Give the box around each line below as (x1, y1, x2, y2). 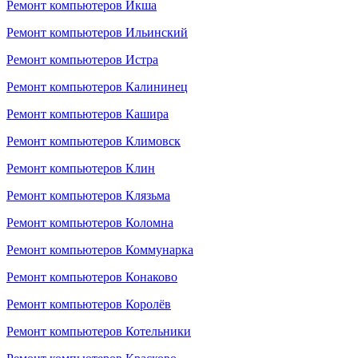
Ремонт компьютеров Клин (6, 161, 155, 175)
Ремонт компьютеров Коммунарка (6, 243, 193, 257)
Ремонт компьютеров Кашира (6, 107, 169, 121)
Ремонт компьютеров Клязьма (6, 189, 170, 202)
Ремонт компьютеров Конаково (6, 270, 177, 284)
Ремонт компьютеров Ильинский (6, 26, 188, 39)
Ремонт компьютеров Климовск (6, 134, 181, 148)
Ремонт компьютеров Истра (6, 53, 158, 66)
